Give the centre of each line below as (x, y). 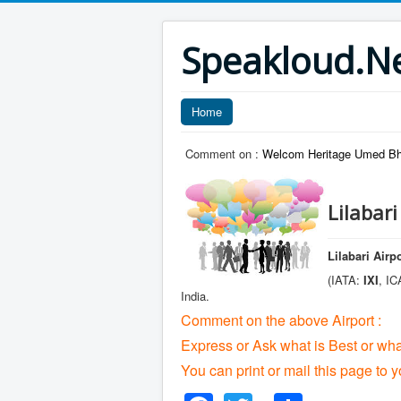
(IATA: (346, 280)
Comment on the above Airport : (281, 320)
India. (195, 296)
